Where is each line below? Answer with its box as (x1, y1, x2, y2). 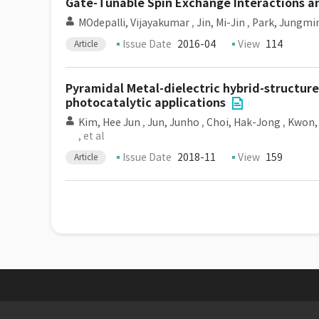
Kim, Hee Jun (78, 116, 140, 129)
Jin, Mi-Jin (197, 16, 245, 29)
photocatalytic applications (66, 95, 226, 110)
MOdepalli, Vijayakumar (78, 16, 189, 29)
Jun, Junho (147, 116, 199, 129)
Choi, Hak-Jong (206, 116, 281, 129)
